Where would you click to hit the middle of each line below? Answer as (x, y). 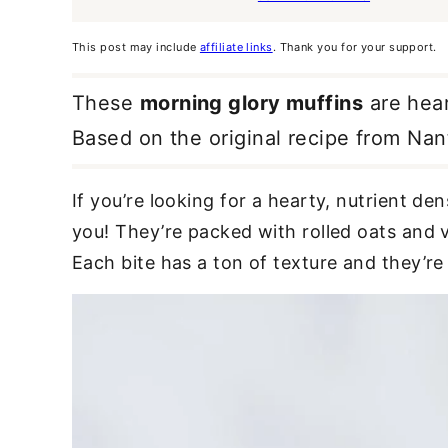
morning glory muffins (251, 102)
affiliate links (236, 46)
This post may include (136, 46)
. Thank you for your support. (354, 46)
